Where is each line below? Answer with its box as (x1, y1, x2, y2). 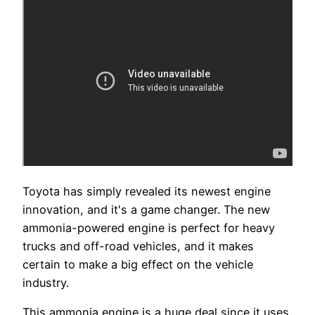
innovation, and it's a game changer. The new (22, 202, 270, 217)
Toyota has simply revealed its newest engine (22, 184, 271, 198)
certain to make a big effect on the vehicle (22, 257, 253, 271)
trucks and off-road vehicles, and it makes (22, 238, 254, 253)
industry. (22, 275, 69, 290)
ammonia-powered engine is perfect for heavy (22, 220, 275, 235)
